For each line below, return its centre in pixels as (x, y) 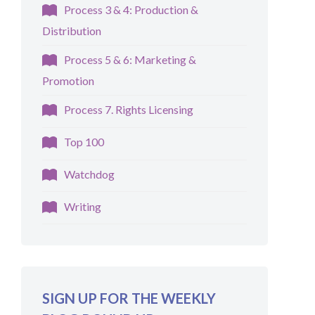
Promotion (69, 81)
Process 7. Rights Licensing (129, 109)
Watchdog (90, 174)
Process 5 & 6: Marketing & (130, 59)
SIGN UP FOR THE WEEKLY (129, 298)
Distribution (72, 31)
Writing (83, 206)
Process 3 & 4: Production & (131, 10)
